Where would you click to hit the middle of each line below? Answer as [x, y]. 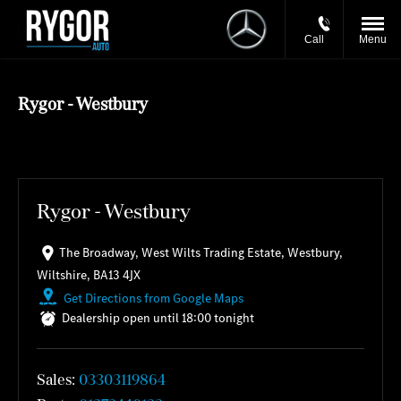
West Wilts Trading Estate [211, 252]
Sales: [58, 380]
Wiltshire [62, 275]
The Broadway [97, 252]
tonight [234, 318]
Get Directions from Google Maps [154, 298]
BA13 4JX [117, 275]
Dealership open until [120, 318]
